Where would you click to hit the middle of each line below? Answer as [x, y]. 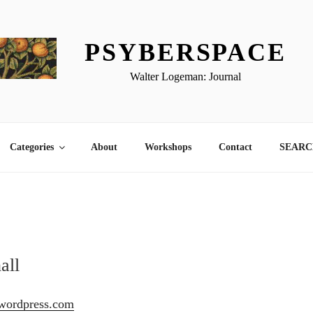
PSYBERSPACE [185, 52]
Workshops [168, 147]
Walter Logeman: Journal [186, 76]
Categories [31, 147]
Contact [235, 147]
